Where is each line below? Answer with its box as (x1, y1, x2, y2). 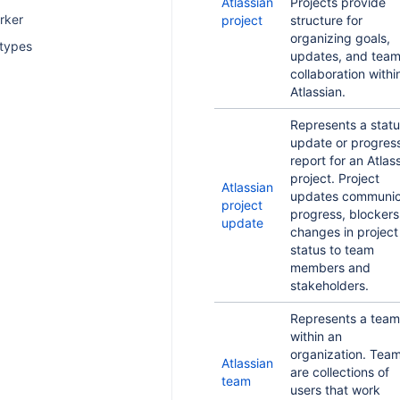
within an (290, 329, 342, 344)
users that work (290, 382, 380, 397)
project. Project (290, 171, 379, 186)
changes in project (290, 224, 398, 239)
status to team (290, 242, 374, 257)
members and (290, 260, 371, 275)
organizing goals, (290, 30, 390, 46)
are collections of (290, 364, 389, 379)
